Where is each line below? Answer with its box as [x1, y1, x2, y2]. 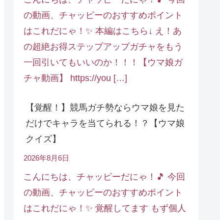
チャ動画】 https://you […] [24, 73, 127, 83]
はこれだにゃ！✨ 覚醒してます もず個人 [24, 203, 186, 214]
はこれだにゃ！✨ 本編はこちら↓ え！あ [24, 26, 182, 36]
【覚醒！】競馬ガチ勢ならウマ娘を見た [26, 103, 185, 113]
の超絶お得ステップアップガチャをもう [24, 42, 183, 52]
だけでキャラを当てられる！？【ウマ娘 [26, 118, 185, 129]
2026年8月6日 [24, 154, 69, 163]
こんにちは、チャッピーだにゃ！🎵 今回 [24, 172, 185, 182]
